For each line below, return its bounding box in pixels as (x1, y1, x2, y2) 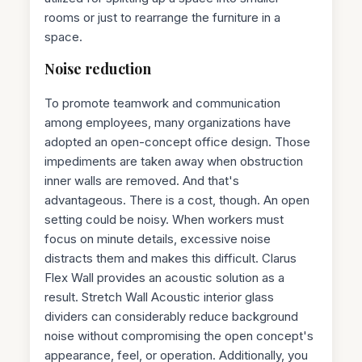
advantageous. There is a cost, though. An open (44, 192, 310, 208)
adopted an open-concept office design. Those (44, 133, 311, 149)
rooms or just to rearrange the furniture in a (44, 9, 281, 25)
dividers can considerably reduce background (44, 308, 299, 324)
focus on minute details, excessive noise (44, 230, 271, 246)
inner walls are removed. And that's (44, 172, 240, 188)
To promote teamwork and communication (44, 95, 281, 111)
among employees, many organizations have (44, 114, 292, 130)
